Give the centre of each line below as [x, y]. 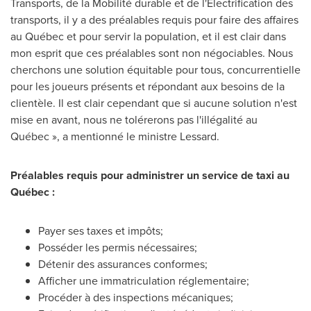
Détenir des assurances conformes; [123, 264]
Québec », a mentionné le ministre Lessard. [115, 136]
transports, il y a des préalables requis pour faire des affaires [154, 20]
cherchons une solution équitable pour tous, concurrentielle [155, 70]
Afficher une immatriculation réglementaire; [144, 281]
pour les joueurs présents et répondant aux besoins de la [148, 86]
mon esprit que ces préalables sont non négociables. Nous [152, 53]
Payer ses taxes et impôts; [101, 231]
